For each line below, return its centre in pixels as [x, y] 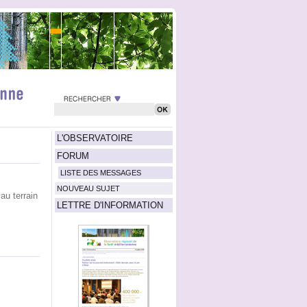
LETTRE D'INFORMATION [110, 205]
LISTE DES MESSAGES [100, 173]
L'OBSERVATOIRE [95, 138]
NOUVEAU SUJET [88, 188]
